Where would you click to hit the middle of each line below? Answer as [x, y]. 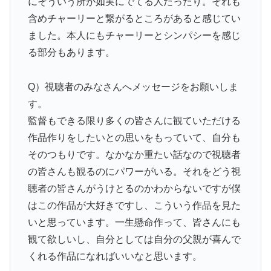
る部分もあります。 [71, 53]
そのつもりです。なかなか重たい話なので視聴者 [134, 155]
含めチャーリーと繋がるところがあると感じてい [134, 19]
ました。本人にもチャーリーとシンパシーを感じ [134, 36]
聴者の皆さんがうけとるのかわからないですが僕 [134, 189]
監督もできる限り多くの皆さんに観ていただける [134, 121]
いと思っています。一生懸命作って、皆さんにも [134, 223]
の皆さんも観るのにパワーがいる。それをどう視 [134, 172]
